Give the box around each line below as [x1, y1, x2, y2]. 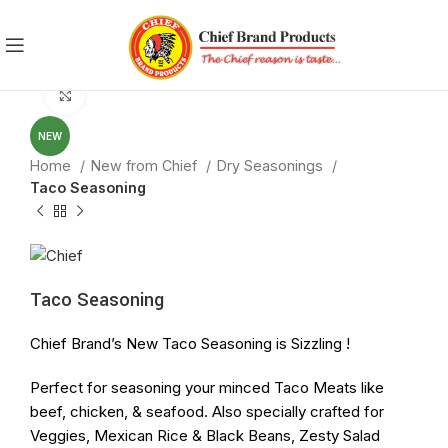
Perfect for [30, 377, 111, 397]
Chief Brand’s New [30, 333, 162, 353]
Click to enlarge [85, 86, 193, 103]
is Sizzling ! [272, 333, 350, 353]
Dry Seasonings [217, 157, 327, 174]
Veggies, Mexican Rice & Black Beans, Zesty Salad [30, 425, 380, 445]
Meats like [309, 377, 384, 397]
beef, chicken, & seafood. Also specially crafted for [30, 401, 384, 421]
